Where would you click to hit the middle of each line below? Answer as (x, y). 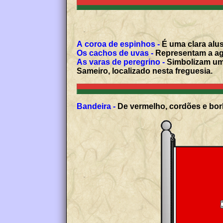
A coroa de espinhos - (118, 44)
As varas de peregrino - (121, 62)
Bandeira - (96, 107)
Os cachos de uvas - (115, 53)
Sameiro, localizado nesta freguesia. (145, 71)
